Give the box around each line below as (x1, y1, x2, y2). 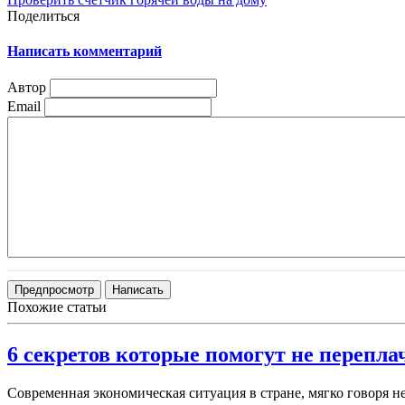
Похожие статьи (7, 299, 107, 316)
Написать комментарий (7, 42, 162, 59)
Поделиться (7, 7, 80, 24)
